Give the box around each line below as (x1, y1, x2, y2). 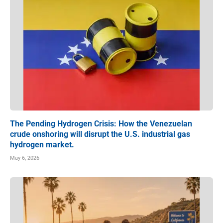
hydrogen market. (10, 139, 74, 149)
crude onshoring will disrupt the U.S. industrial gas (10, 129, 190, 139)
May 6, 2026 (10, 154, 39, 161)
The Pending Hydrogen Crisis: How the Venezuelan (10, 118, 192, 128)
